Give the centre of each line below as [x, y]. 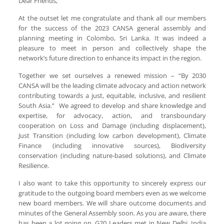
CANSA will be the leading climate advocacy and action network [112, 85]
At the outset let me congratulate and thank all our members [112, 18]
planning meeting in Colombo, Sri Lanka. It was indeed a [112, 38]
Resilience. [35, 165]
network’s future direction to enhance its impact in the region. [111, 58]
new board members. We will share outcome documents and [112, 203]
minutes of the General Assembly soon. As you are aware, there [112, 213]
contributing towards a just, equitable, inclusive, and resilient [112, 95]
